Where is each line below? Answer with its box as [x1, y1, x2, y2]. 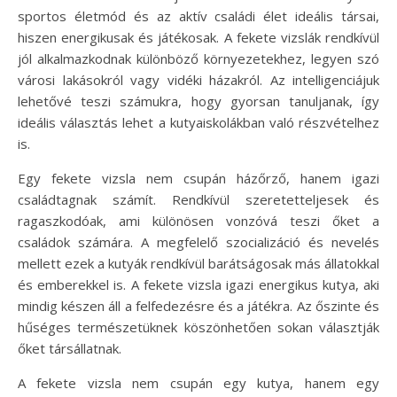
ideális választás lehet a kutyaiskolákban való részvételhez [18, 113, 379, 131]
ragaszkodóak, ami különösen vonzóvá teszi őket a [18, 211, 379, 230]
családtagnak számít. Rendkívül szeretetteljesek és [18, 190, 379, 208]
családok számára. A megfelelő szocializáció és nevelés [18, 232, 379, 251]
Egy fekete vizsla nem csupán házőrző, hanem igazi [18, 168, 379, 187]
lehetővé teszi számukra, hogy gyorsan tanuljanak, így [18, 91, 379, 110]
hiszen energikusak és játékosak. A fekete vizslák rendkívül [18, 27, 379, 46]
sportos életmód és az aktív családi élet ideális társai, [18, 6, 379, 25]
